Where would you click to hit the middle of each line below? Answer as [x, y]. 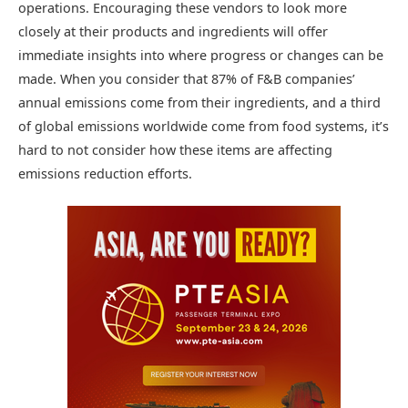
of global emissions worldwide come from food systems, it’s [204, 126]
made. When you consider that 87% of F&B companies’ [187, 78]
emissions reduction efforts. [105, 173]
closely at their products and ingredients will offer [173, 31]
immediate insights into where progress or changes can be [201, 55]
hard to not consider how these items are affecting [175, 149]
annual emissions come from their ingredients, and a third [199, 102]
